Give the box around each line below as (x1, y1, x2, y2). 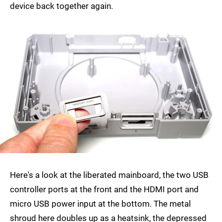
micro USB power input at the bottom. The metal (10, 198, 191, 209)
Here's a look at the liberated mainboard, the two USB (10, 169, 209, 180)
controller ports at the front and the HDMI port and (10, 184, 199, 194)
